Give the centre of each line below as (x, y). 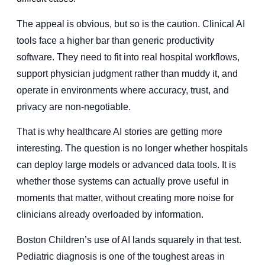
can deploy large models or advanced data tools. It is (126, 165)
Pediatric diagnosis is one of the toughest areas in (121, 256)
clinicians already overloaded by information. (110, 215)
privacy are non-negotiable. (74, 106)
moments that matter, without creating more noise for (125, 198)
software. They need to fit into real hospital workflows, (128, 57)
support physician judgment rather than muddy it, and (127, 73)
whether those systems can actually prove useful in (123, 182)
